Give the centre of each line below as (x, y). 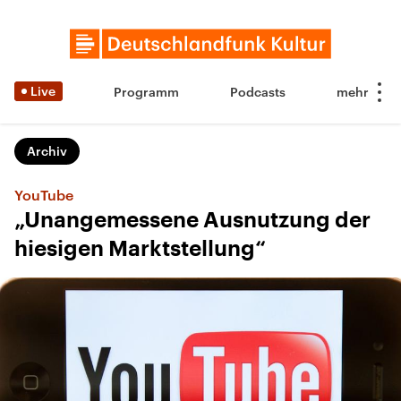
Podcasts (258, 92)
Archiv (47, 151)
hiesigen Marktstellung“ (140, 249)
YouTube (44, 195)
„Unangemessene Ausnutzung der (192, 220)
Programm (146, 92)
